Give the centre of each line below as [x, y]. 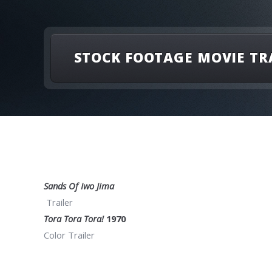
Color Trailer [69, 235]
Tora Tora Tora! [74, 219]
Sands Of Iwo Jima [79, 186]
